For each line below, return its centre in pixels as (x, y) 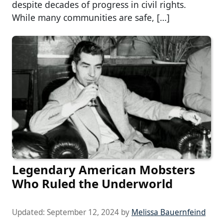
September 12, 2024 (83, 212)
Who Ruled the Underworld (92, 183)
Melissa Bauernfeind (168, 212)
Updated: (29, 212)
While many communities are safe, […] (91, 17)
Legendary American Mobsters (104, 169)
